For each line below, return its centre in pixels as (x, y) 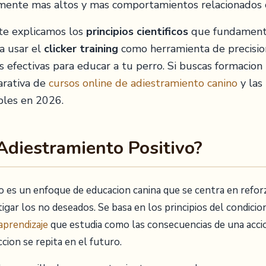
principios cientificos (137, 31)
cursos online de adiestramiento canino (143, 83)
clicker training (81, 49)
